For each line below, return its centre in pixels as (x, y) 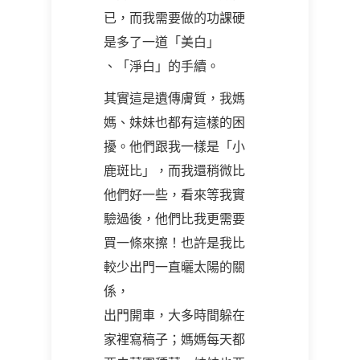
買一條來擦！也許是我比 (174, 243)
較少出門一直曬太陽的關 (174, 267)
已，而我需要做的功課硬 (174, 18)
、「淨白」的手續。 (162, 66)
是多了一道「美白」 (162, 42)
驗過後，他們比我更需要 (174, 219)
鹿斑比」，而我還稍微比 (174, 170)
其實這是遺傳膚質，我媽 (174, 98)
